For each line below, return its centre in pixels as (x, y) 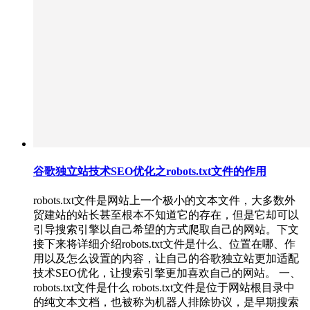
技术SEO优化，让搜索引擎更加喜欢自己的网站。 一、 (167, 273)
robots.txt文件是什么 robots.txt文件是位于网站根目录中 (164, 288)
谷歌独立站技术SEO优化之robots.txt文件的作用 (150, 171)
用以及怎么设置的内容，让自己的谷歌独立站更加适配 (166, 259)
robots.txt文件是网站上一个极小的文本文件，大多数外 (164, 201)
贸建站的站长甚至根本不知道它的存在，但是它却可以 (166, 215)
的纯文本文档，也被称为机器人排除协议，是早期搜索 (166, 302)
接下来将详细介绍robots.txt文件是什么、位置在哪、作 (164, 244)
